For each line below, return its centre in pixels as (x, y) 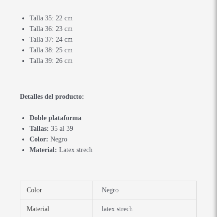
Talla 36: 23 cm (51, 29)
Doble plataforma (56, 118)
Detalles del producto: (52, 96)
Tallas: (39, 128)
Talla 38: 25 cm (51, 50)
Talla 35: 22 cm (51, 18)
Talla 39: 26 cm (51, 61)
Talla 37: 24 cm (51, 39)
